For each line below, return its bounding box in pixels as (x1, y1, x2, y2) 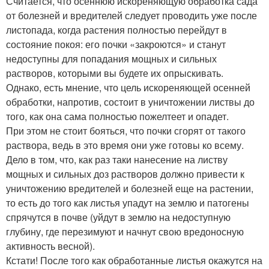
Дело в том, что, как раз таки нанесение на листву (6, 153, 228, 166)
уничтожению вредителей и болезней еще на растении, (6, 181, 253, 195)
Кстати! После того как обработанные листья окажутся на (6, 253, 262, 267)
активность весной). (6, 239, 95, 253)
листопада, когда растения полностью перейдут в (6, 23, 227, 37)
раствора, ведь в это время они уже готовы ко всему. (6, 138, 244, 152)
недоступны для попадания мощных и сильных (6, 52, 217, 65)
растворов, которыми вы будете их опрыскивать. (6, 66, 223, 80)
